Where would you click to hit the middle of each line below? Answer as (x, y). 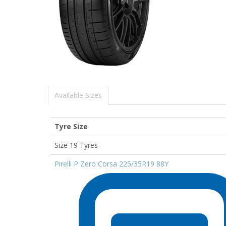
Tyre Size (71, 126)
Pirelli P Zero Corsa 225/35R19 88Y (111, 163)
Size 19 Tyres (76, 145)
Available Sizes (78, 95)
